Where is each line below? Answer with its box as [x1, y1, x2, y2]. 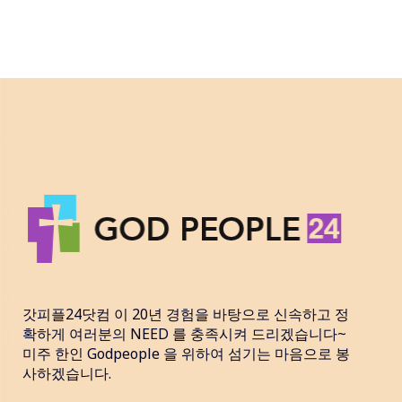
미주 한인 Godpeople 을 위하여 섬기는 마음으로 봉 [22, 343, 350, 363]
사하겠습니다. [22, 363, 111, 383]
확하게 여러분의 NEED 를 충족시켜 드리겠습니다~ [22, 323, 346, 344]
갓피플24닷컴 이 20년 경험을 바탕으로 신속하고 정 [22, 303, 349, 324]
